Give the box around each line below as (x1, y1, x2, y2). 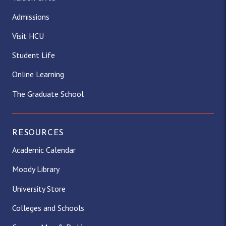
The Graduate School (12, 88, 84, 99)
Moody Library (12, 164, 60, 175)
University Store (12, 183, 66, 194)
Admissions (12, 11, 49, 22)
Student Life (12, 50, 55, 61)
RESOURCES (12, 129, 64, 137)
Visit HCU (12, 30, 44, 41)
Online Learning (12, 69, 64, 80)
